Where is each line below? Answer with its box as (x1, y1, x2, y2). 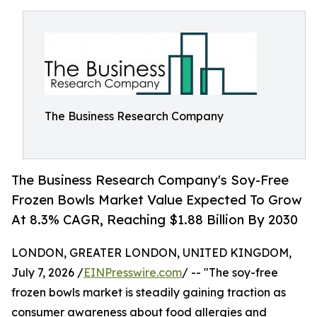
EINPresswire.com (83, 265, 182, 280)
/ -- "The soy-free (182, 265, 278, 280)
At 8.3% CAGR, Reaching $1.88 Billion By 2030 (11, 212, 298, 228)
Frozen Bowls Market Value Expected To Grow (11, 192, 302, 208)
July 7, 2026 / (11, 265, 83, 280)
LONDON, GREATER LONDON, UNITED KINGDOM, (11, 246, 292, 260)
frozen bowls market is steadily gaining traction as (11, 285, 286, 300)
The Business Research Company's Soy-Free (11, 172, 289, 188)
